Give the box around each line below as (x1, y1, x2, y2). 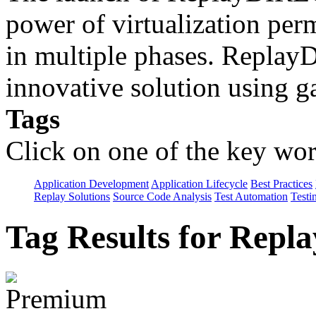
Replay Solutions (34, 190, 110, 202)
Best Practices (250, 177, 312, 190)
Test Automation (214, 190, 288, 202)
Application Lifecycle (151, 177, 248, 190)
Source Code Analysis (113, 190, 212, 202)
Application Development (34, 177, 149, 190)
